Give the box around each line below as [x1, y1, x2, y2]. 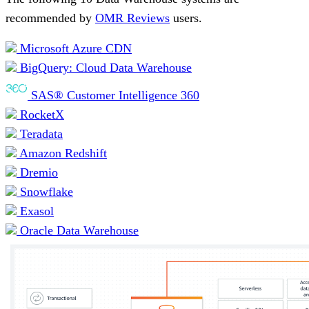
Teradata [17, 126, 63, 141]
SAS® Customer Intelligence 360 [28, 88, 199, 102]
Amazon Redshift [17, 146, 107, 160]
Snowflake [17, 184, 73, 199]
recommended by [6, 10, 95, 25]
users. [170, 10, 202, 25]
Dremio [17, 165, 58, 179]
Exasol [17, 203, 54, 218]
